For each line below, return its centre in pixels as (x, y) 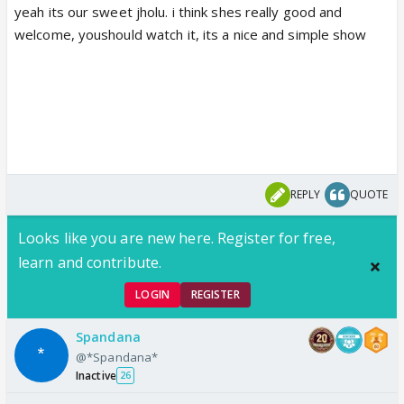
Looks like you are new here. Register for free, (177, 238)
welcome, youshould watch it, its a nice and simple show (191, 34)
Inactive (96, 375)
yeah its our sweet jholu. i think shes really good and (179, 11)
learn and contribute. (90, 262)
